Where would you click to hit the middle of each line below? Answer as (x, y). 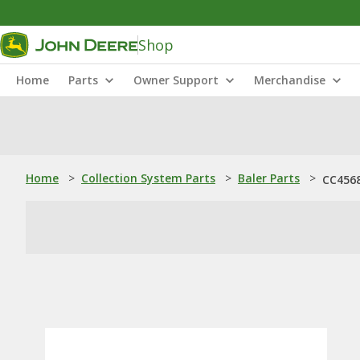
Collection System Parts (148, 178)
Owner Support (176, 80)
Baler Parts (269, 178)
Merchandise (290, 80)
